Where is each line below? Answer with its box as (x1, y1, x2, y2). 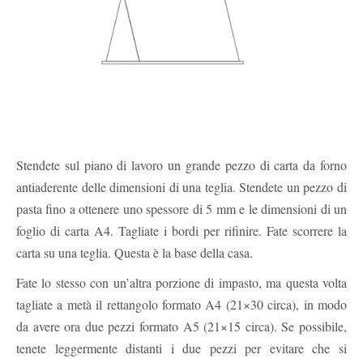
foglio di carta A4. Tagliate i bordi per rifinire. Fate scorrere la (16, 221, 347, 239)
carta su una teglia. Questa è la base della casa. (16, 243, 253, 261)
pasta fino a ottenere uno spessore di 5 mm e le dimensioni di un (16, 199, 347, 217)
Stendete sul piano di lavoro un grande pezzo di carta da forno (16, 156, 347, 173)
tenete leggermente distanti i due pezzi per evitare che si (16, 339, 347, 357)
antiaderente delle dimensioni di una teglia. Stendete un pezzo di (16, 177, 347, 195)
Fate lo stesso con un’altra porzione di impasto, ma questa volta (16, 273, 347, 291)
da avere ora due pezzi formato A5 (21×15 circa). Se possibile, (16, 317, 347, 335)
